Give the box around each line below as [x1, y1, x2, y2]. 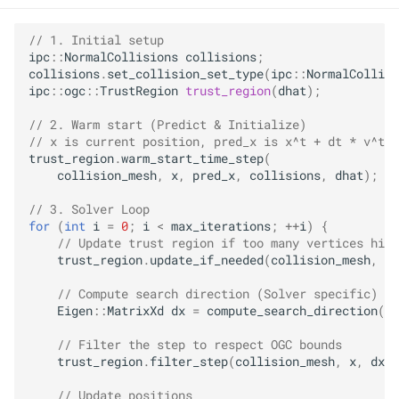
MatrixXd [107, 303, 164, 320]
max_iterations [171, 218, 271, 235]
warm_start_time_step [121, 151, 264, 167]
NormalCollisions [64, 49, 178, 66]
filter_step [150, 354, 228, 370]
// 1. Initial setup [28, 32, 164, 49]
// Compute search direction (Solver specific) [57, 286, 378, 303]
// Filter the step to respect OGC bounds [57, 337, 342, 354]
